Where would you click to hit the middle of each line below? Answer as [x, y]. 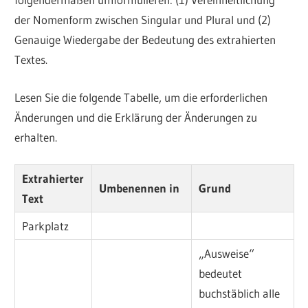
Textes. [31, 60]
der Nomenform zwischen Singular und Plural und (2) [143, 20]
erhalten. [36, 137]
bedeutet [221, 274]
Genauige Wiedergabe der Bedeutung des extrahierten [145, 40]
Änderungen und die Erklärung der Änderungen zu [136, 117]
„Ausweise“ [227, 254]
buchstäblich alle [240, 294]
